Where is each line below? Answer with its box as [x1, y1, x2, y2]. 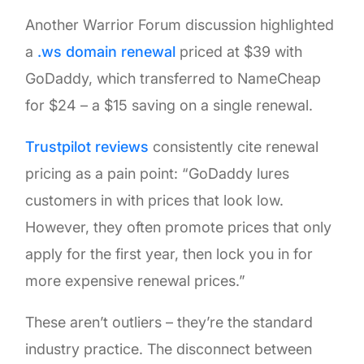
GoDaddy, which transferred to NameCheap [25, 69, 322, 87]
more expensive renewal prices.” [25, 271, 246, 289]
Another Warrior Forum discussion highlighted [25, 15, 335, 33]
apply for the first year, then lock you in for [25, 245, 314, 262]
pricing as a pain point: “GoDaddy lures [25, 164, 290, 182]
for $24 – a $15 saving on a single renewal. [25, 96, 314, 114]
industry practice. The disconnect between [25, 340, 313, 357]
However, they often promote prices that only [25, 218, 332, 236]
